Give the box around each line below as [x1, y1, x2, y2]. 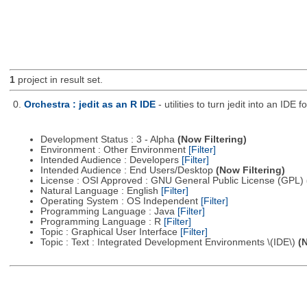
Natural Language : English [40, 186, 161, 197]
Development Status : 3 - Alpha [40, 134, 177, 145]
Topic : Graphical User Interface [40, 227, 180, 238]
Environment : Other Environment [40, 145, 188, 156]
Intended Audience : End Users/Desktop [40, 165, 216, 176]
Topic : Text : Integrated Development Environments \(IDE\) [40, 237, 298, 248]
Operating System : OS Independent [40, 196, 201, 207]
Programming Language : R [40, 217, 164, 228]
